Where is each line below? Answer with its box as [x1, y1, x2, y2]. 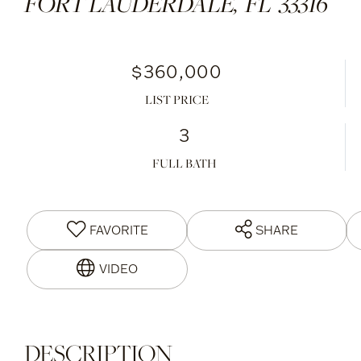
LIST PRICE [144, 90, 209, 107]
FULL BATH [152, 154, 218, 171]
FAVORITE [89, 222, 148, 238]
